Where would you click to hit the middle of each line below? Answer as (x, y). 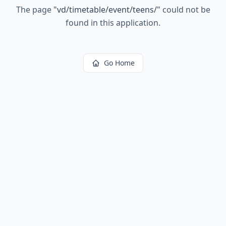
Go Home (119, 63)
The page (35, 10)
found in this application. (113, 23)
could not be (185, 10)
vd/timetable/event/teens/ (107, 10)
